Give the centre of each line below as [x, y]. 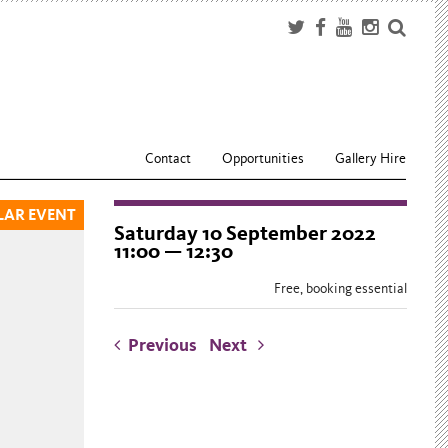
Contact [168, 158]
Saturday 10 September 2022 [244, 234]
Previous [162, 346]
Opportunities [263, 158]
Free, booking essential [340, 289]
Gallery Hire [371, 158]
